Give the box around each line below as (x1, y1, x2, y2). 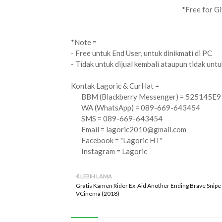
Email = (71, 125, 106, 134)
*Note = (71, 38, 97, 47)
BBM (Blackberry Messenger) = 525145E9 (71, 92, 221, 101)
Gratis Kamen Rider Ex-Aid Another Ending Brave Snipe (76, 182, 221, 189)
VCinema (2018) (76, 190, 119, 197)
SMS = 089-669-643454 (71, 114, 163, 123)
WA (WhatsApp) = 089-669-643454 (71, 103, 200, 112)
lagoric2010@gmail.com (106, 125, 186, 134)
